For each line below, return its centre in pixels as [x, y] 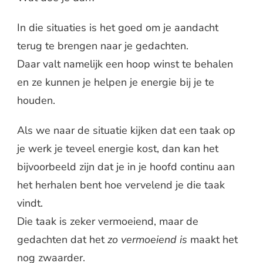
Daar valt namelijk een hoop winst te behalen [125, 64]
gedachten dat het [62, 239]
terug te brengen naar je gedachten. [103, 45]
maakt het [213, 239]
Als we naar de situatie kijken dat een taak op [126, 130]
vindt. [30, 203]
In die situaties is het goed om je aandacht [118, 27]
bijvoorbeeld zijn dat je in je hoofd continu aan [126, 166]
